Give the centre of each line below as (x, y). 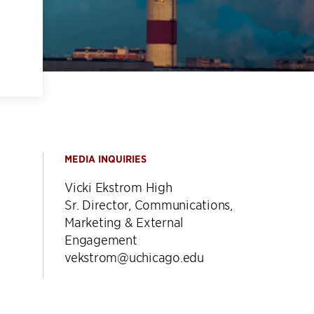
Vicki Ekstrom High (118, 187)
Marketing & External (124, 222)
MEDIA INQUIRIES (105, 159)
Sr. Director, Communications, (149, 204)
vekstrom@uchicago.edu (134, 257)
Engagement (101, 239)
